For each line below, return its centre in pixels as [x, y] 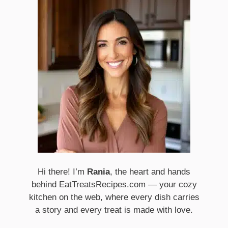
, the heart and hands [150, 172]
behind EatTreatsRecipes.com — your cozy [114, 185]
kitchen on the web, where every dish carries [114, 197]
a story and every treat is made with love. [114, 210]
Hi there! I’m [62, 172]
